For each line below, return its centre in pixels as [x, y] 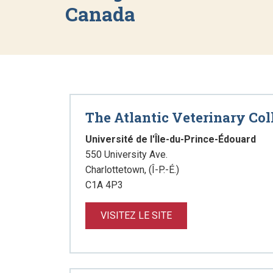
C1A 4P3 [104, 185]
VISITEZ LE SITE [136, 215]
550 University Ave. [126, 154]
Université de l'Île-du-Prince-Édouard [171, 139]
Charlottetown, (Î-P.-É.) [133, 170]
